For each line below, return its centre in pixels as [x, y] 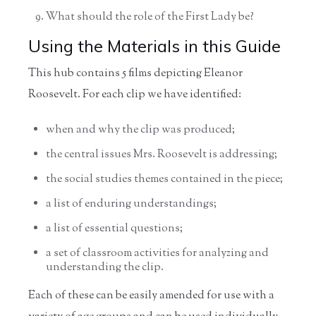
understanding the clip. [105, 267]
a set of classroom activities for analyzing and [157, 253]
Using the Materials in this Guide [154, 45]
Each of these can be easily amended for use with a [151, 296]
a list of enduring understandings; [131, 204]
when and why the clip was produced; [140, 130]
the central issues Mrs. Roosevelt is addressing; [162, 154]
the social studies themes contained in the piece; [164, 179]
